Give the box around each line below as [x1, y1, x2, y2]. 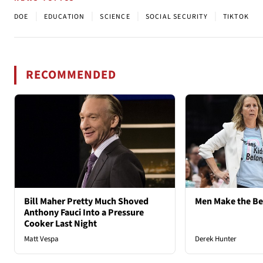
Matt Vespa [24, 233, 59, 244]
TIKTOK [222, 12, 249, 22]
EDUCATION [43, 12, 85, 22]
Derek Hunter [194, 233, 237, 244]
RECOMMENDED [26, 66, 117, 84]
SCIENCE [100, 12, 130, 22]
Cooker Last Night [24, 217, 97, 230]
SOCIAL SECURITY [145, 12, 208, 22]
